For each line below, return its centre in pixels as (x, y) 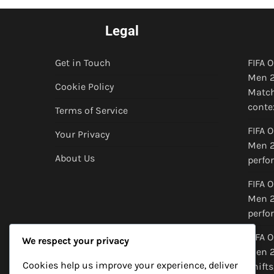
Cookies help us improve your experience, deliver (130, 265)
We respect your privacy (76, 241)
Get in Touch (83, 63)
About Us (75, 158)
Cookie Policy (84, 87)
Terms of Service (91, 111)
